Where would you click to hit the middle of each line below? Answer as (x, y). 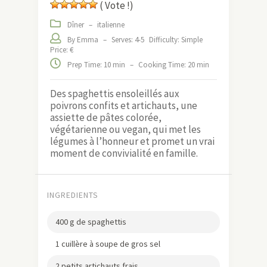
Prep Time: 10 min (96, 64)
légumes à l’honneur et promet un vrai (132, 141)
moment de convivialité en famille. (124, 153)
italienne (111, 24)
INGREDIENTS (73, 195)
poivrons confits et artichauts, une (124, 105)
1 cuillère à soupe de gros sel (108, 243)
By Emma (83, 39)
